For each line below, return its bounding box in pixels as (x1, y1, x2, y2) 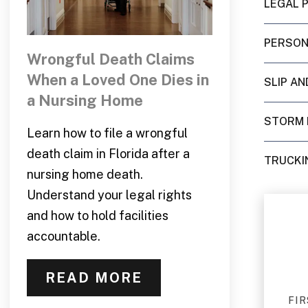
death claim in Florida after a (26, 146, 190, 161)
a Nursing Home (26, 91, 143, 109)
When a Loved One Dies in (26, 70, 209, 89)
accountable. (26, 228, 100, 243)
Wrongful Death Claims (26, 49, 195, 68)
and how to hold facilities (26, 208, 168, 223)
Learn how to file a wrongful (26, 125, 188, 140)
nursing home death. (26, 166, 143, 181)
